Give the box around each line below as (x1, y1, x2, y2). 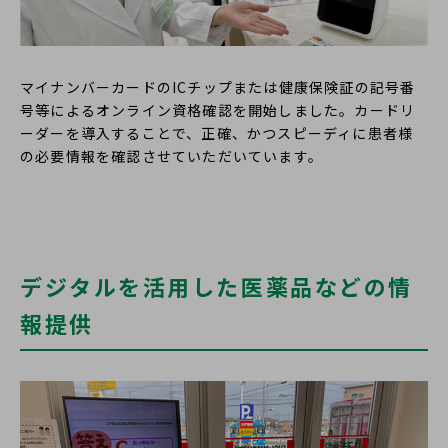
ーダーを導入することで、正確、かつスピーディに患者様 (20, 122, 414, 143)
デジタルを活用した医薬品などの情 (20, 269, 413, 302)
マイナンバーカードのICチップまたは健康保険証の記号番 (20, 76, 416, 97)
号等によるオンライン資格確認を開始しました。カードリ (20, 99, 416, 120)
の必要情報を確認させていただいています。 (20, 145, 323, 166)
